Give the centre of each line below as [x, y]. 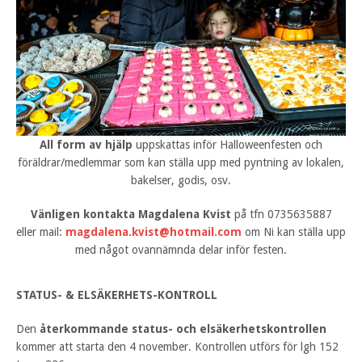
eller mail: [41, 232]
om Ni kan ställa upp [294, 232]
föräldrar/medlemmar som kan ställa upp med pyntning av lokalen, [181, 163]
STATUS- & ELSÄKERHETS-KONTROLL [117, 295]
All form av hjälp [86, 145]
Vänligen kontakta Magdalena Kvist [132, 215]
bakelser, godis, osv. [181, 181]
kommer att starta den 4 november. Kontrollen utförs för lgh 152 [177, 347]
